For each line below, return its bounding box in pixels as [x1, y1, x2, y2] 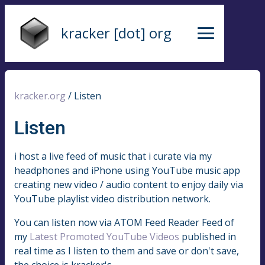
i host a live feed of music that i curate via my [14, 149, 212, 163]
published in [179, 230, 236, 243]
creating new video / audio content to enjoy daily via [14, 177, 243, 191]
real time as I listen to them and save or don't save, [14, 244, 239, 257]
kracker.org [14, 89, 66, 103]
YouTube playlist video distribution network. [14, 192, 211, 205]
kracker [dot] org [60, 23, 172, 43]
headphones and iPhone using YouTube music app [14, 163, 240, 177]
